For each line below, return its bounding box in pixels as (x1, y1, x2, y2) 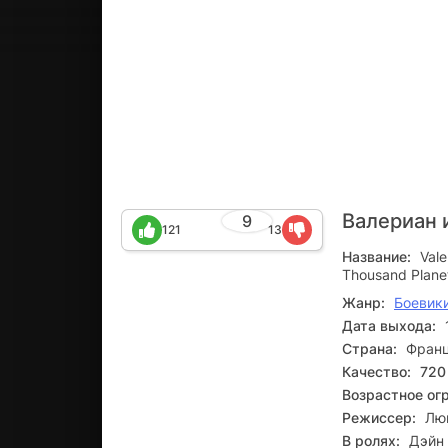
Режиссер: (342, 409, 416, 426)
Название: (342, 248, 411, 265)
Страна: (342, 340, 397, 357)
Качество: (342, 363, 411, 380)
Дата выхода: (342, 317, 436, 334)
